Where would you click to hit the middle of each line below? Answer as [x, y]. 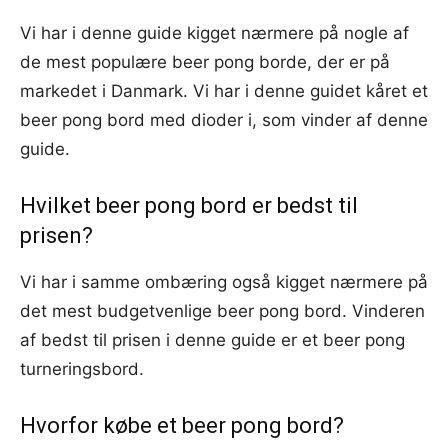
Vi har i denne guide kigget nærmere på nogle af [214, 32]
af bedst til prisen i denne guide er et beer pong [212, 339]
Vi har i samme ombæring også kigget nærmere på [224, 281]
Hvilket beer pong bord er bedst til [189, 205]
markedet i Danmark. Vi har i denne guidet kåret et [224, 90]
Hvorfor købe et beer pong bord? [182, 425]
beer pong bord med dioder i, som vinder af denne [224, 119]
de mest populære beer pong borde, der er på [205, 61]
